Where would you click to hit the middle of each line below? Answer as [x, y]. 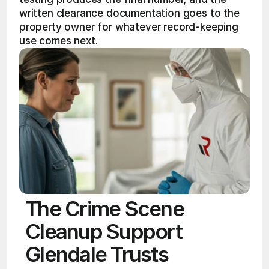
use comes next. [60, 41]
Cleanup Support [104, 231]
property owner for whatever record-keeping [129, 27]
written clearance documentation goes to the [129, 13]
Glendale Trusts [97, 254]
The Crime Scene [104, 208]
